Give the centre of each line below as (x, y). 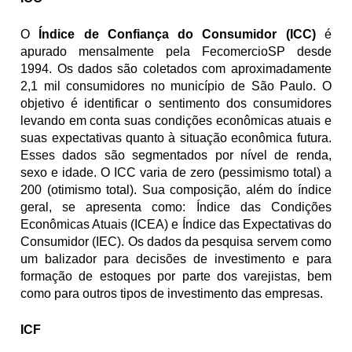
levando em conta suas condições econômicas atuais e (176, 120)
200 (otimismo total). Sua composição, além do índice (176, 189)
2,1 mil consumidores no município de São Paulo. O (176, 86)
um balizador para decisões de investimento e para (176, 258)
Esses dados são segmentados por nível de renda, (176, 155)
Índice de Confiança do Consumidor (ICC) (177, 34)
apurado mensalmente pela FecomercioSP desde (176, 51)
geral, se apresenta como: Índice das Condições (176, 207)
